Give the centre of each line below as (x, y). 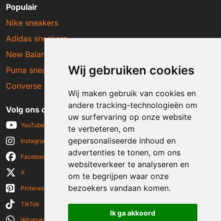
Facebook (35, 156)
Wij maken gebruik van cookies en (132, 93)
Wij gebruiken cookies (131, 70)
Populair (22, 7)
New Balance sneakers (48, 54)
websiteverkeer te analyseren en (128, 164)
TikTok (30, 204)
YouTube (33, 125)
